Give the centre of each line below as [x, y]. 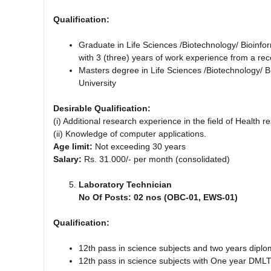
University [97, 83]
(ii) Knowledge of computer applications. [130, 133]
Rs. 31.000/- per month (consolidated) [157, 159]
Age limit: [73, 146]
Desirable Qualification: [102, 108]
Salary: [69, 159]
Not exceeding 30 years [139, 146]
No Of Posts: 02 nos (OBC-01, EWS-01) [158, 197]
